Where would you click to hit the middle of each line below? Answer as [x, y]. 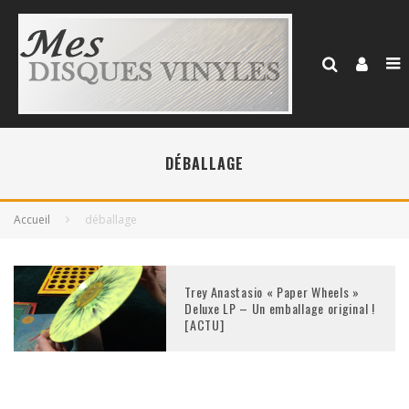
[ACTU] [204, 325]
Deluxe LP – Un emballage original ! [280, 309]
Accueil [32, 220]
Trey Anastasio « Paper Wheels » [272, 292]
